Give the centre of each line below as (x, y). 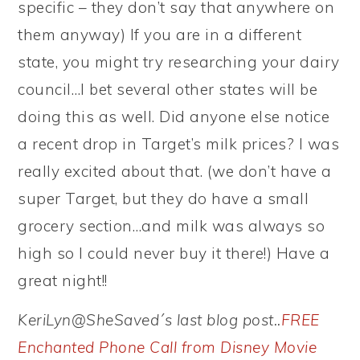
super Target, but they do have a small (164, 198)
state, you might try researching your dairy (179, 62)
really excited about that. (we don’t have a (175, 171)
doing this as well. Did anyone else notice (174, 117)
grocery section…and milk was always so (172, 226)
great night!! (63, 280)
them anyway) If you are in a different (160, 35)
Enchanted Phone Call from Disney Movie (168, 347)
